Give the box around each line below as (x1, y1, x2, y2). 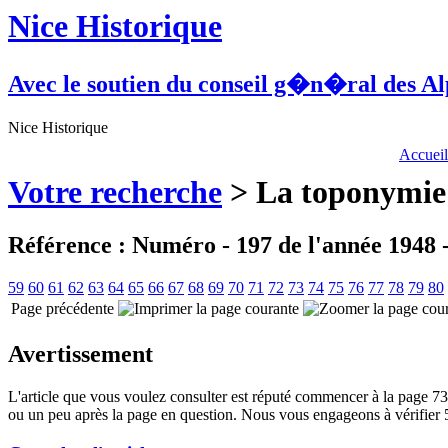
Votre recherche (8, 174, 222, 210)
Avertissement (8, 341, 153, 368)
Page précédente (11, 300, 114, 318)
